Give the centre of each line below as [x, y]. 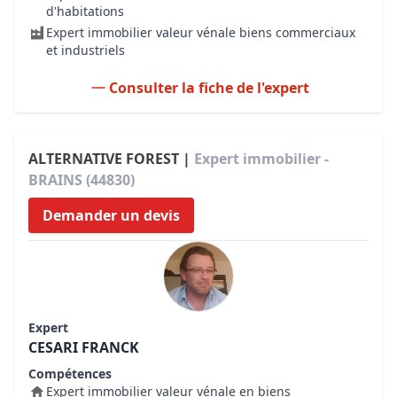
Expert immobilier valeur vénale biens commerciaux [201, 32]
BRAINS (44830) [82, 180]
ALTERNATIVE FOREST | [111, 159]
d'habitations [85, 11]
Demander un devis [111, 215]
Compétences [70, 374]
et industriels [86, 50]
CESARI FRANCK [84, 347]
